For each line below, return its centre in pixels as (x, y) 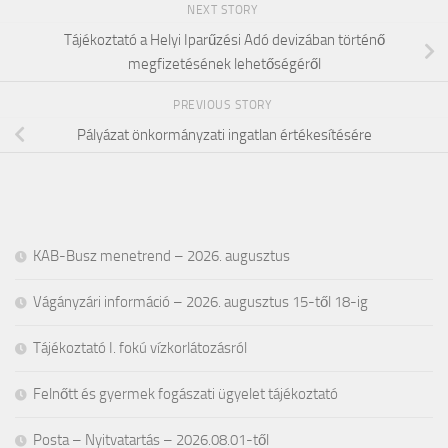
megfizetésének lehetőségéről (224, 63)
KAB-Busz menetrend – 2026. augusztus (161, 256)
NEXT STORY (224, 9)
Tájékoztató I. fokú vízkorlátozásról (140, 348)
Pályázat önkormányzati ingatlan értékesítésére (224, 135)
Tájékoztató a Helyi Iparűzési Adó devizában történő (224, 39)
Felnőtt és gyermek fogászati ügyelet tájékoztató (185, 394)
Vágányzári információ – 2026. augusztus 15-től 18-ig (200, 302)
